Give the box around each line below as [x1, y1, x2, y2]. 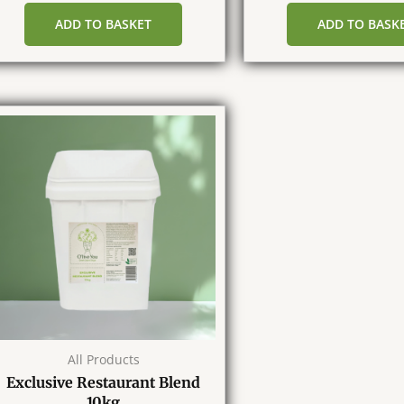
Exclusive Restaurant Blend [6, 373, 201, 392]
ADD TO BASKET [55, 14, 152, 32]
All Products [67, 350, 140, 368]
